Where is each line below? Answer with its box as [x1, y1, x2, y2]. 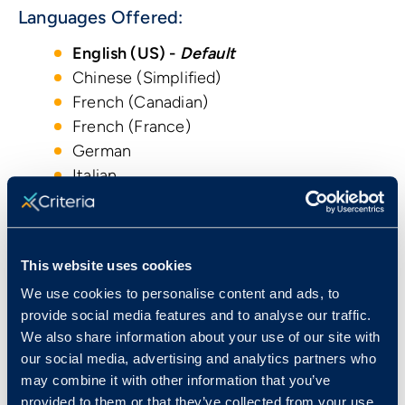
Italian [72, 165, 118, 185]
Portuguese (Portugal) [72, 262, 233, 283]
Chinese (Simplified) [72, 67, 221, 88]
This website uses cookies [21, 257, 193, 273]
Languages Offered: [18, 5, 184, 28]
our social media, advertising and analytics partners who [21, 351, 376, 367]
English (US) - [72, 42, 180, 63]
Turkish [72, 335, 124, 356]
